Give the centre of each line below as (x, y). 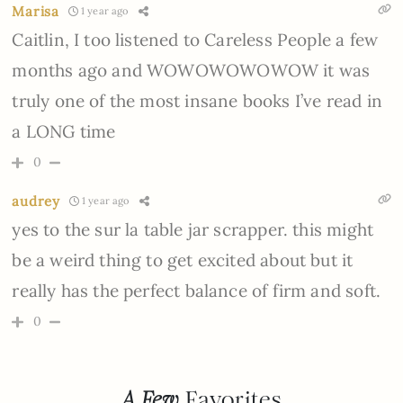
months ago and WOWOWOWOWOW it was (191, 70)
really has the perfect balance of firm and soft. (197, 290)
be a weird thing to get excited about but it (183, 260)
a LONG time (64, 131)
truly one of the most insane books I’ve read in (197, 100)
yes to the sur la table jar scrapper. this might (193, 229)
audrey (36, 201)
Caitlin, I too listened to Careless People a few (195, 39)
